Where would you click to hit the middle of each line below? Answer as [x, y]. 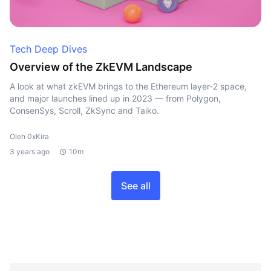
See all [135, 186]
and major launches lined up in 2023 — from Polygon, [115, 98]
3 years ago [30, 152]
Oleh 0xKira [29, 136]
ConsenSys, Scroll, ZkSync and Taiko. [84, 110]
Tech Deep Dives [48, 49]
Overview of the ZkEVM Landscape [101, 67]
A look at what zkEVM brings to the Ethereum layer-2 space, [128, 86]
